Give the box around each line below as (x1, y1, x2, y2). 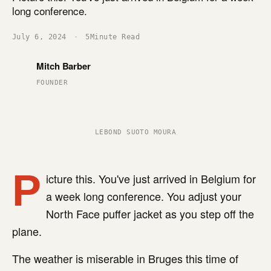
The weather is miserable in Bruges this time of (12, 250, 238, 266)
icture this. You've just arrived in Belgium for (46, 171, 256, 186)
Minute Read (90, 33, 140, 41)
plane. (12, 223, 42, 239)
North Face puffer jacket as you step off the (46, 206, 254, 221)
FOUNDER (36, 79, 68, 87)
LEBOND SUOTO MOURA (95, 128, 176, 136)
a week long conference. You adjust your (46, 188, 241, 204)
